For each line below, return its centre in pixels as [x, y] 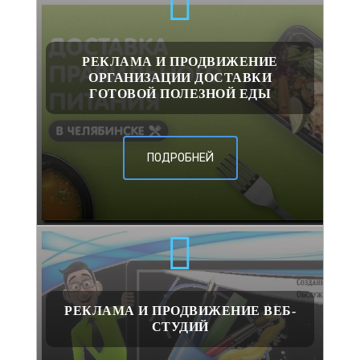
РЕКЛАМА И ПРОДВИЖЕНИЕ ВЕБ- [180, 311]
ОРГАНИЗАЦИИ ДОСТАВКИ [180, 78]
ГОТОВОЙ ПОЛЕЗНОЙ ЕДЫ [180, 94]
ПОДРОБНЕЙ [180, 158]
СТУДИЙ [180, 327]
